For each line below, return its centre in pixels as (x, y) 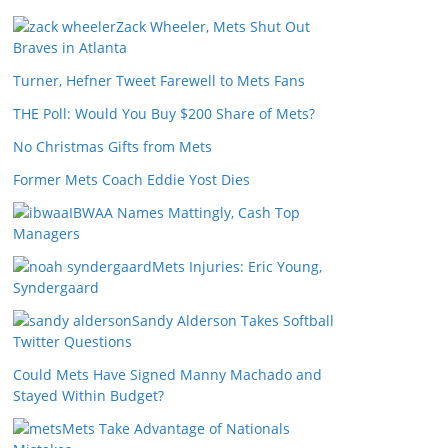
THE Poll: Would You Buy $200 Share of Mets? (164, 113)
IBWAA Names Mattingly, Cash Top (184, 212)
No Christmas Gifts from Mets (112, 146)
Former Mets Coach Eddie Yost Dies (131, 179)
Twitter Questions (72, 341)
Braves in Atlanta (70, 47)
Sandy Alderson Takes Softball (233, 320)
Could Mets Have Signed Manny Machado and (167, 374)
